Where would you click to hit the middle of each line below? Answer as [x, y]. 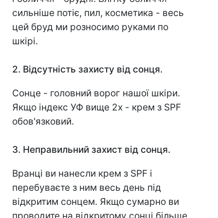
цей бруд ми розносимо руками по [90, 27]
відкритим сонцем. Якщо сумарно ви [96, 202]
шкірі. [25, 41]
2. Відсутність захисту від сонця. [87, 70]
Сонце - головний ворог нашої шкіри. [96, 93]
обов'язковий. [43, 122]
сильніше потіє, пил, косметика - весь [98, 13]
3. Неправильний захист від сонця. [91, 150]
